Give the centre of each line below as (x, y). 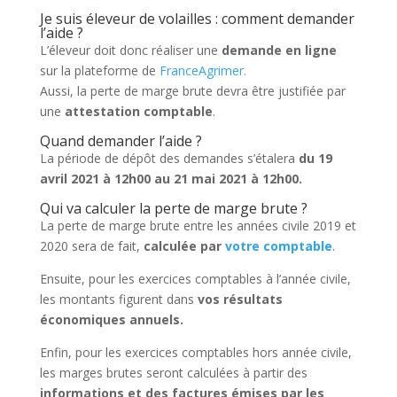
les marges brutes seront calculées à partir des (173, 372)
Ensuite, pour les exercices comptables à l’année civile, (195, 278)
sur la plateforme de (99, 70)
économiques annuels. (111, 319)
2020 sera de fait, (91, 245)
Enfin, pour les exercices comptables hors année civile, (195, 352)
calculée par (182, 245)
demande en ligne (277, 50)
